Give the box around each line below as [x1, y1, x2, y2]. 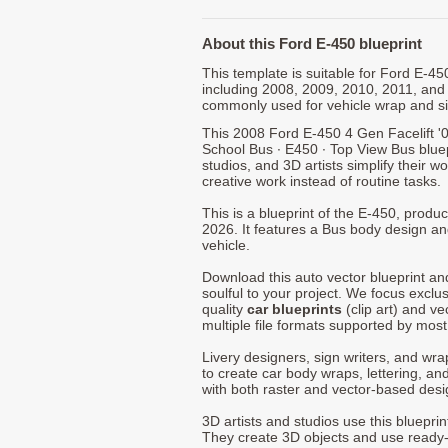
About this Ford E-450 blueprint [202, 34, 422, 52]
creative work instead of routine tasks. [202, 172, 441, 189]
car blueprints [247, 300, 342, 317]
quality [202, 300, 247, 317]
